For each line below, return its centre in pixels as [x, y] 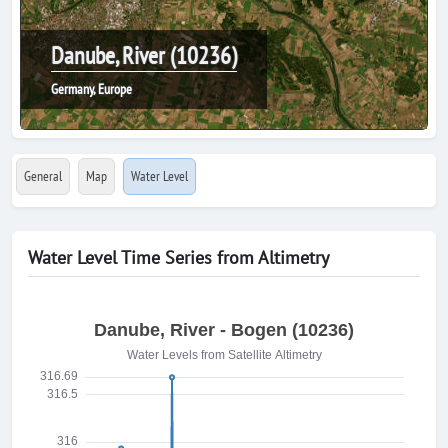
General [43, 176]
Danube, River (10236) [144, 55]
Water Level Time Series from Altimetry [178, 257]
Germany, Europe [91, 89]
